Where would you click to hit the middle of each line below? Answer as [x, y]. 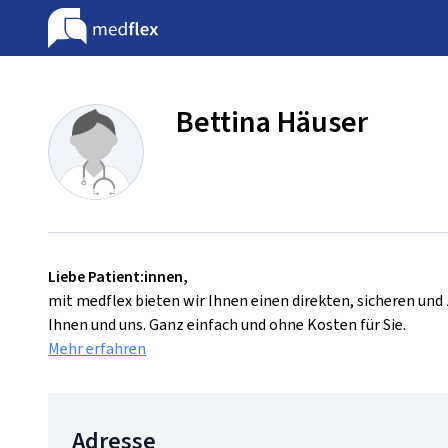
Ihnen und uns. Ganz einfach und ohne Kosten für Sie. [227, 324]
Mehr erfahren [97, 348]
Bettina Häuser [272, 122]
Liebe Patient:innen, [118, 276]
